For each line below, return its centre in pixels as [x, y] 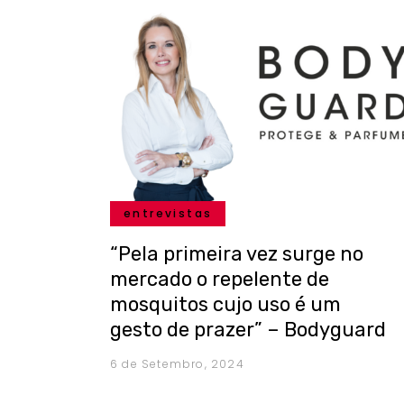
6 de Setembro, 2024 [177, 364]
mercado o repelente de [220, 280]
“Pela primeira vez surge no [237, 254]
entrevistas [168, 214]
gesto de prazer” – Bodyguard [248, 330]
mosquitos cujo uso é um [225, 305]
